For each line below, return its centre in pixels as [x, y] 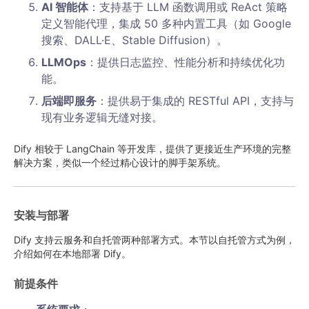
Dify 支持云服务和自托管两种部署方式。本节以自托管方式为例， [154, 240]
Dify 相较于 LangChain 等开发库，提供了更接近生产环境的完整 [152, 149]
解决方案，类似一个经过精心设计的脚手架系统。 [120, 162]
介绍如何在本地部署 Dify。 [72, 253]
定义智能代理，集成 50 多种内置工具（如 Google [166, 23]
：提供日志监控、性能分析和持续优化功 [186, 62]
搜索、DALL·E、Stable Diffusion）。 [134, 40]
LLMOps [64, 62]
